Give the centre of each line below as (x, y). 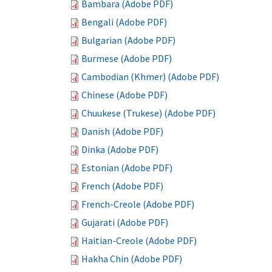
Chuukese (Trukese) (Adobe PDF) (148, 113)
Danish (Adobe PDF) (122, 131)
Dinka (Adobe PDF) (120, 149)
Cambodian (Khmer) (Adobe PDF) (150, 76)
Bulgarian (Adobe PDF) (128, 40)
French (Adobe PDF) (122, 186)
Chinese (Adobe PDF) (124, 95)
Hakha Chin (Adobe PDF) (132, 259)
